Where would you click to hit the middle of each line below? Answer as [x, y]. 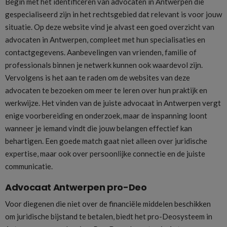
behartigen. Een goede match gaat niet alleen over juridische [106, 141]
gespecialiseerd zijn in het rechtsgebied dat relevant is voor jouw [113, 14]
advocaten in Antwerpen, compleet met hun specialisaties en [105, 39]
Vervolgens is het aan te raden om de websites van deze [98, 77]
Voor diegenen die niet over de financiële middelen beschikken [108, 204]
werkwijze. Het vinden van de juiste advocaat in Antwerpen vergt [113, 103]
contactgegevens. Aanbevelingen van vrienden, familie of [101, 52]
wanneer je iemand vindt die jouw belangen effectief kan [99, 128]
